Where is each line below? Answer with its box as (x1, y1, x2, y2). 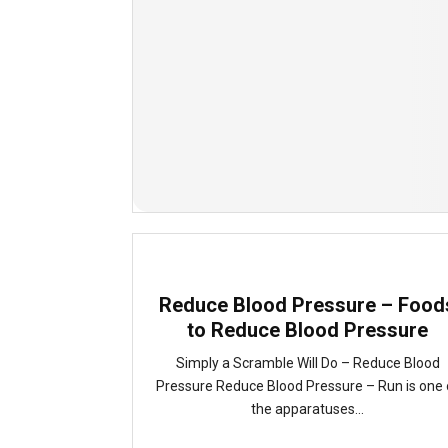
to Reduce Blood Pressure (187, 318, 428, 342)
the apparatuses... (251, 401, 364, 417)
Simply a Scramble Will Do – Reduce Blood (175, 355, 440, 371)
